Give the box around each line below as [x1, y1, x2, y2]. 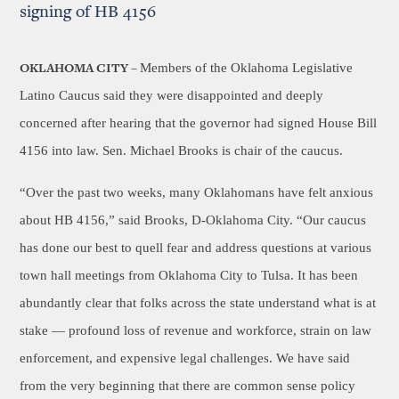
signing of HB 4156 [20, 4, 157, 21]
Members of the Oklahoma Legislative [140, 61, 354, 75]
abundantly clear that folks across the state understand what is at [20, 296, 377, 310]
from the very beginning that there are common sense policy [20, 379, 356, 393]
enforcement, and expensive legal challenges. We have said [20, 351, 351, 365]
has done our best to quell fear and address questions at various [20, 240, 372, 255]
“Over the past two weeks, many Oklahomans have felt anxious [20, 185, 374, 199]
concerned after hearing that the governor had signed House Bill [20, 116, 378, 130]
